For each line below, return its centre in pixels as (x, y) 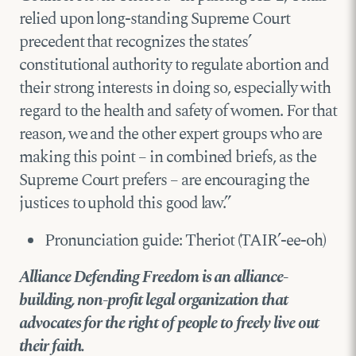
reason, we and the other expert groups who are (170, 134)
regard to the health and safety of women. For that (178, 111)
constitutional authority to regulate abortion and (174, 65)
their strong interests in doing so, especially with (175, 88)
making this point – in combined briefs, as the (168, 157)
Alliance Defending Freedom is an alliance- (153, 277)
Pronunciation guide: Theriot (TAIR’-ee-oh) (185, 240)
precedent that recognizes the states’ (135, 42)
